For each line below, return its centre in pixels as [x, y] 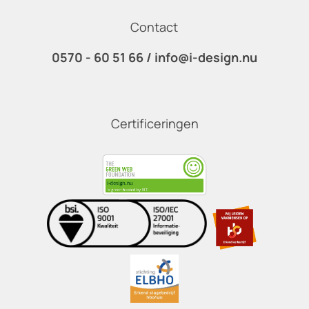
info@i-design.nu [206, 58]
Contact [154, 27]
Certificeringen [154, 124]
